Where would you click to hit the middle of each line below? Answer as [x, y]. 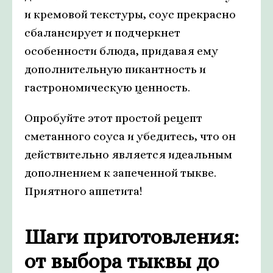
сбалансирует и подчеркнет [102, 33]
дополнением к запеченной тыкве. [120, 173]
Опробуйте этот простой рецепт [113, 118]
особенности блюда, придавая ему [121, 51]
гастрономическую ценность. [107, 87]
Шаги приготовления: [132, 237]
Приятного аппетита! [83, 191]
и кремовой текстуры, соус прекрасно [130, 14]
